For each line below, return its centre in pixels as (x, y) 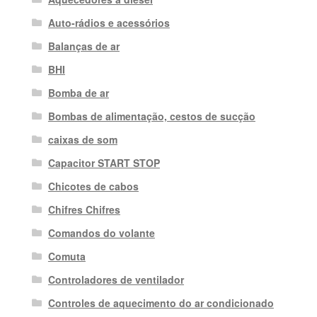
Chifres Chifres (84, 209)
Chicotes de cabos (93, 186)
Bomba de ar (78, 92)
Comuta (67, 256)
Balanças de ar (83, 46)
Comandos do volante (101, 232)
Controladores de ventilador (116, 279)
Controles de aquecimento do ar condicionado (161, 302)
